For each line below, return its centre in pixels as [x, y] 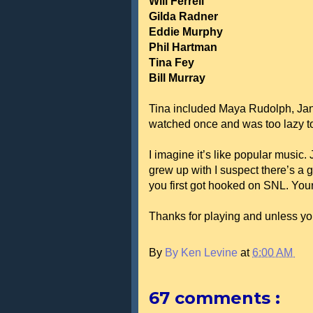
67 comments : [214, 298]
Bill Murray [177, 78]
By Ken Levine [203, 252]
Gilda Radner [183, 16]
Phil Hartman [183, 47]
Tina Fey [172, 63]
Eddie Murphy [186, 32]
